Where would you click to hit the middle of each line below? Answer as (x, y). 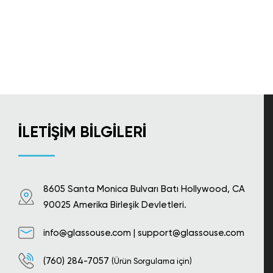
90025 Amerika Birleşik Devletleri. (115, 205)
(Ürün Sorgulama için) (152, 261)
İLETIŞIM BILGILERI (82, 132)
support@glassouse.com (191, 233)
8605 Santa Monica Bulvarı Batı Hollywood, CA (144, 189)
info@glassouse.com (87, 233)
